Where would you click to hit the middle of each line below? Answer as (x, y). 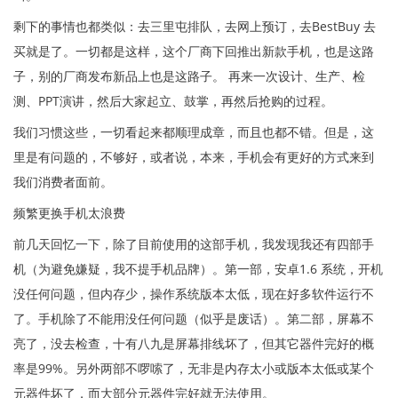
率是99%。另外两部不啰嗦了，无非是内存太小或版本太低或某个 (194, 368)
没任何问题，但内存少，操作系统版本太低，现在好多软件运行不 (194, 293)
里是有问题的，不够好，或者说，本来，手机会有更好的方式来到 (194, 156)
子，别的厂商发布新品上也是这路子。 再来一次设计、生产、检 (189, 76)
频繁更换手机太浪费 (69, 212)
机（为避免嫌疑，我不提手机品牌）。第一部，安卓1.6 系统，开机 (198, 268)
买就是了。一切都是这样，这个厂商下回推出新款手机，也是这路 (194, 51)
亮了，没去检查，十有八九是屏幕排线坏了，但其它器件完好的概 (194, 343)
